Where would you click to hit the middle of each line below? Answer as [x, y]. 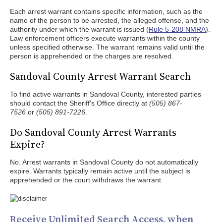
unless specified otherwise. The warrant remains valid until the [107, 47]
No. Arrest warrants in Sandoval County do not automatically [104, 162]
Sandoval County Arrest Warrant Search [100, 76]
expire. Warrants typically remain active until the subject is [100, 171]
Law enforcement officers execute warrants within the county [105, 38]
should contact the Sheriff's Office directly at [80, 103]
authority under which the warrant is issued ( [79, 29]
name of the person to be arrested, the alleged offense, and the [110, 20]
